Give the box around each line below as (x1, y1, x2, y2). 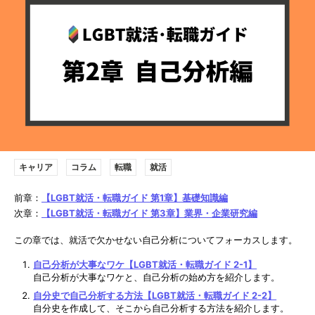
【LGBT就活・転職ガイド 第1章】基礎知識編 (41, 191, 228, 203)
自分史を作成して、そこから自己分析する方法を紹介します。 (33, 302, 290, 314)
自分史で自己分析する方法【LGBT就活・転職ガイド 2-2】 (33, 289, 277, 301)
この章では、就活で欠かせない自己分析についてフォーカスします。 (14, 233, 297, 245)
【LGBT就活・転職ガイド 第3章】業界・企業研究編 (41, 207, 257, 219)
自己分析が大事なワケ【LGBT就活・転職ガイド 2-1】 (33, 258, 257, 270)
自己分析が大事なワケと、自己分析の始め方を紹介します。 (33, 271, 281, 283)
